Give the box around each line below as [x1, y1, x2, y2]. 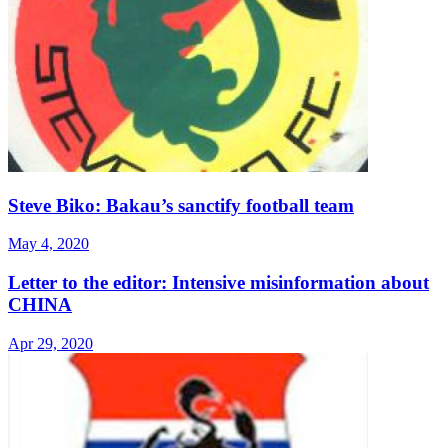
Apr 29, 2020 [8, 334, 93, 352]
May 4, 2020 [8, 235, 89, 253]
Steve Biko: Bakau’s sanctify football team [8, 194, 354, 216]
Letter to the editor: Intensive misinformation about [8, 272, 429, 294]
